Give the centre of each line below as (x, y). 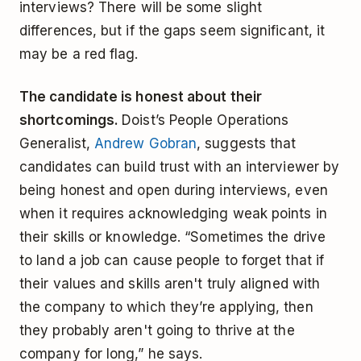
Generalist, (57, 144)
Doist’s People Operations (205, 120)
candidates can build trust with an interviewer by (180, 167)
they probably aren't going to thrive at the (157, 331)
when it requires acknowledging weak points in (173, 214)
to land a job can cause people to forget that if (172, 261)
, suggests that (247, 144)
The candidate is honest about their (141, 97)
